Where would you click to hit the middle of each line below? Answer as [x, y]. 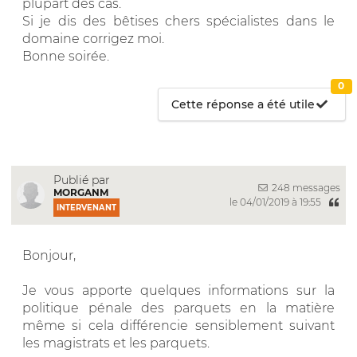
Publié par [82, 180]
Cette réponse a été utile [243, 104]
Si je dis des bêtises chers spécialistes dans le [178, 21]
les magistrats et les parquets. [116, 343]
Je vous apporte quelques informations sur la [178, 290]
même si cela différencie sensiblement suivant [178, 325]
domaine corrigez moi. [93, 38]
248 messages [305, 188]
